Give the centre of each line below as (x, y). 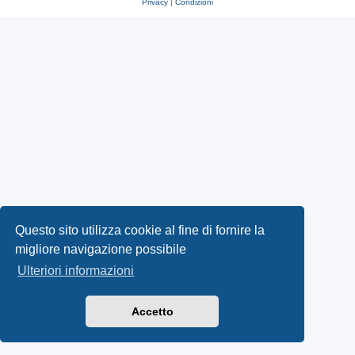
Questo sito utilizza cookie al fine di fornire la (140, 230)
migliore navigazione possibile (101, 249)
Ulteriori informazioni (76, 271)
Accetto (152, 312)
